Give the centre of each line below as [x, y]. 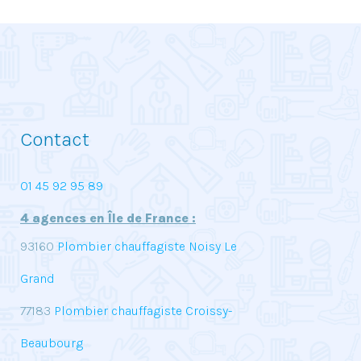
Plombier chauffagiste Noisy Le [145, 246]
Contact [55, 139]
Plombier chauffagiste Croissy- [141, 311]
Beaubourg [52, 343]
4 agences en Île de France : [108, 218]
